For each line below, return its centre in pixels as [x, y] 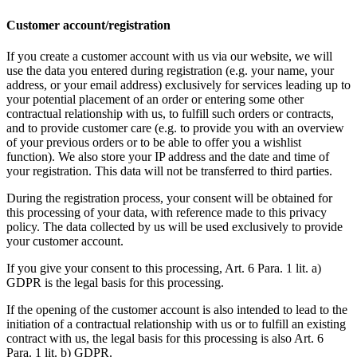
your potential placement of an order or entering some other [155, 99]
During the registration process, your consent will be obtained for [169, 198]
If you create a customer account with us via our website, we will [169, 56]
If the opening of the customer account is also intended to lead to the [177, 309]
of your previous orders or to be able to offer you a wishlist [154, 142]
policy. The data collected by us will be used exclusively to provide [175, 226]
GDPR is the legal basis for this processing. [115, 282]
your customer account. [67, 241]
